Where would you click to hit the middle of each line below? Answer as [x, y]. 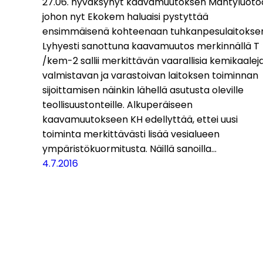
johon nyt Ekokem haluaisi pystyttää [125, 16]
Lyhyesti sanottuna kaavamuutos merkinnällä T [151, 46]
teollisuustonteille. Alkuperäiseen [117, 104]
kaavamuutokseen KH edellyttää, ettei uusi [140, 119]
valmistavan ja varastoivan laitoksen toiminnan [150, 75]
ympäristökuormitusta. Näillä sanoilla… [129, 149]
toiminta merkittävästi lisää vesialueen [131, 134]
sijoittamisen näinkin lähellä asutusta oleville [143, 90]
